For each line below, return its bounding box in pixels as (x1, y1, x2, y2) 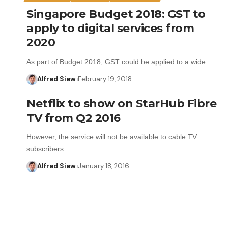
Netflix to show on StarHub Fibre (26, 96, 216, 110)
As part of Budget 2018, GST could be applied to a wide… (26, 57, 213, 66)
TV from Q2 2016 (26, 110, 121, 125)
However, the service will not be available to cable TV (26, 132, 197, 141)
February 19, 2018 (77, 74, 132, 83)
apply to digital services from (26, 21, 194, 35)
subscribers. (26, 144, 66, 153)
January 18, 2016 (77, 161, 129, 170)
